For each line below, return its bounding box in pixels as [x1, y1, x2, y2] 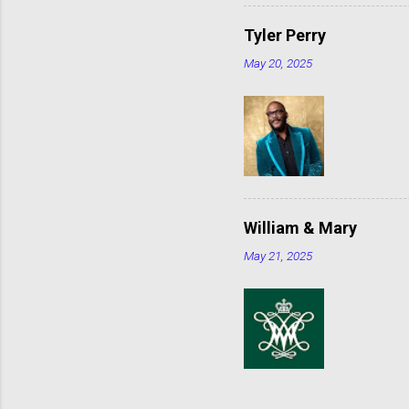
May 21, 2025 [244, 248, 312, 264]
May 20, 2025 [244, 56, 312, 71]
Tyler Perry [244, 26, 326, 46]
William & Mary [244, 218, 357, 238]
